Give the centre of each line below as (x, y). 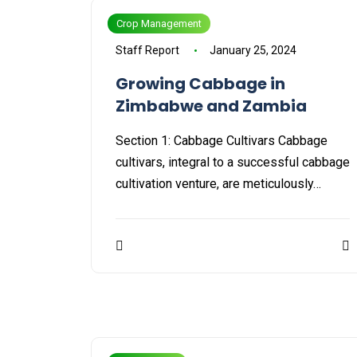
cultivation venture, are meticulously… (218, 184)
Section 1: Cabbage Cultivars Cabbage (222, 141)
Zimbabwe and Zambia (211, 106)
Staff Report (147, 51)
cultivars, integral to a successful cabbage (233, 163)
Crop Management (159, 24)
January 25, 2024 (253, 51)
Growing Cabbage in (200, 84)
